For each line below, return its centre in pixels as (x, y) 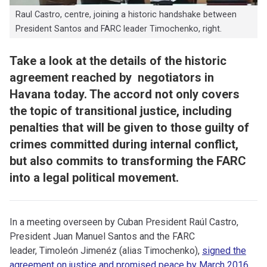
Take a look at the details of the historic (118, 60)
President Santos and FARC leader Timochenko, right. (118, 29)
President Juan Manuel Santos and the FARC (102, 236)
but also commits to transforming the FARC (128, 161)
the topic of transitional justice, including (121, 111)
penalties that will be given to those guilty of (129, 127)
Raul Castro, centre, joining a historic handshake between (126, 14)
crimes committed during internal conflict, (124, 144)
